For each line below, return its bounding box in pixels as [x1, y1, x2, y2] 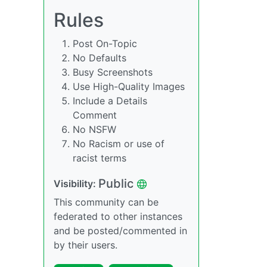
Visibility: [54, 178, 98, 190]
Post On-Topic [73, 38, 137, 49]
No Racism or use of [73, 138, 164, 150]
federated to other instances [54, 210, 182, 222]
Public [98, 176, 133, 191]
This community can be [54, 196, 159, 208]
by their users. [54, 239, 117, 251]
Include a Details [73, 95, 147, 107]
